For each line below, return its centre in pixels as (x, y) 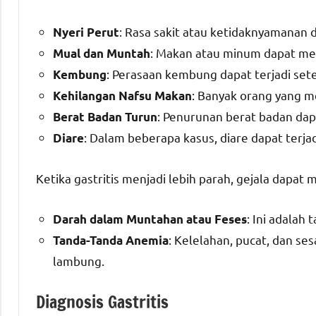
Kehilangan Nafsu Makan (122, 95)
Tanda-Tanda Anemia (111, 240)
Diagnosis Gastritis (102, 302)
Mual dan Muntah (102, 53)
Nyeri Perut (86, 32)
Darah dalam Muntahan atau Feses (150, 219)
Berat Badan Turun (105, 116)
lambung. (79, 260)
